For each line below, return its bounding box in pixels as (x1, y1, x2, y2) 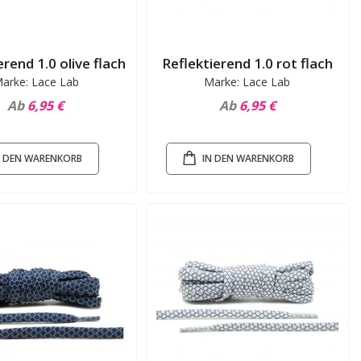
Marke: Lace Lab (204, 74, 291, 90)
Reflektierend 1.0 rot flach (161, 54, 333, 73)
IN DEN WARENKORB (201, 151, 294, 165)
